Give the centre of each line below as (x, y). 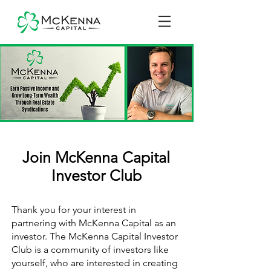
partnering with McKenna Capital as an (94, 223)
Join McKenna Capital (96, 157)
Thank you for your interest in (74, 210)
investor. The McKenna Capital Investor (95, 236)
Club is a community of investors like (90, 250)
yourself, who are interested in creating (95, 263)
